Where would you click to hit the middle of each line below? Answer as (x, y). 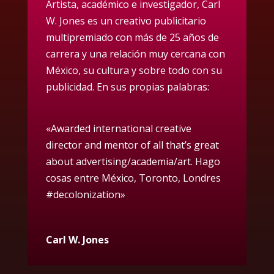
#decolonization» (85, 195)
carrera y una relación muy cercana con (135, 54)
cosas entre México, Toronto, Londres (133, 178)
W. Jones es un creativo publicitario (126, 20)
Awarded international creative (121, 129)
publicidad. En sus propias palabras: (127, 87)
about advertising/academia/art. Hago (133, 162)
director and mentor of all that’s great (132, 145)
